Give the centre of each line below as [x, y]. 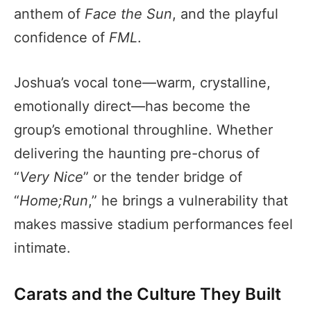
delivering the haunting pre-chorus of [137, 153]
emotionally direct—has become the [132, 106]
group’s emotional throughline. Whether [143, 129]
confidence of [61, 38]
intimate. [42, 247]
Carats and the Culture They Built [148, 294]
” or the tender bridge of [163, 177]
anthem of [49, 14]
